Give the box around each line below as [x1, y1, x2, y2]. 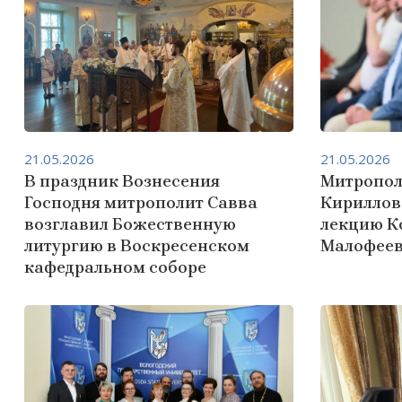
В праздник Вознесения [24, 171, 220, 191]
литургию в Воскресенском [24, 236, 249, 256]
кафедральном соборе [24, 258, 206, 277]
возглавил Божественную [24, 214, 236, 234]
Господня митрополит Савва [24, 193, 258, 213]
